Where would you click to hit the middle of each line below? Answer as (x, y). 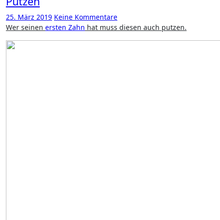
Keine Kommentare (86, 17)
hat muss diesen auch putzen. (136, 27)
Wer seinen (29, 27)
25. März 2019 (29, 17)
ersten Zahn (65, 27)
